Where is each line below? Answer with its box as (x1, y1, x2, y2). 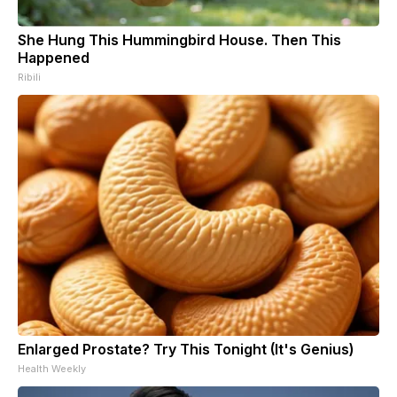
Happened (18, 48, 90, 66)
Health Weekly (18, 362, 86, 375)
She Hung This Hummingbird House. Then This (18, 30, 341, 49)
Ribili (18, 70, 41, 83)
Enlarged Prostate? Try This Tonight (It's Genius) (18, 339, 354, 358)
